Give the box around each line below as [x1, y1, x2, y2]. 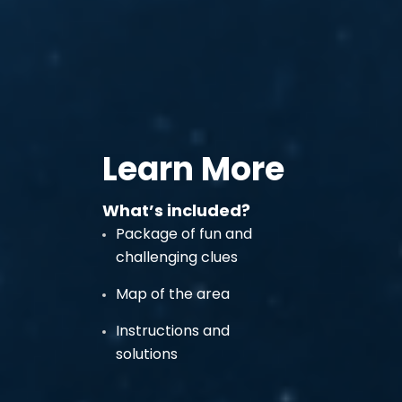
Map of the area [116, 284, 230, 304]
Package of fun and [116, 223, 252, 244]
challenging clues [116, 247, 238, 267]
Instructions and [116, 320, 230, 341]
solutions [116, 344, 178, 364]
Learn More [102, 146, 284, 192]
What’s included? [102, 199, 250, 222]
